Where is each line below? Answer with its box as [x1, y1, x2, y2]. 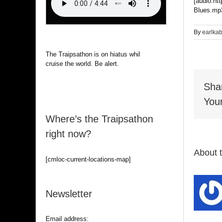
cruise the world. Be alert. [45, 60, 119, 68]
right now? [45, 128, 91, 140]
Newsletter [45, 188, 92, 199]
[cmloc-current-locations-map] [45, 155, 131, 163]
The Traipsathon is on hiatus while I [45, 51, 148, 58]
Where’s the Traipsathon [45, 113, 153, 125]
